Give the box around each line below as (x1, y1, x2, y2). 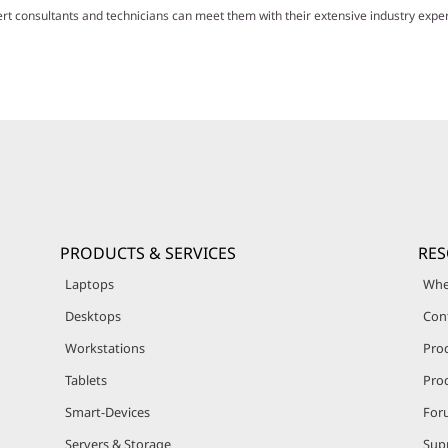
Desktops (65, 307, 121, 325)
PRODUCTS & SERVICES (60, 242, 236, 264)
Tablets (65, 371, 107, 389)
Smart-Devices (65, 403, 150, 421)
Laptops (65, 275, 114, 293)
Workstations (65, 339, 145, 357)
